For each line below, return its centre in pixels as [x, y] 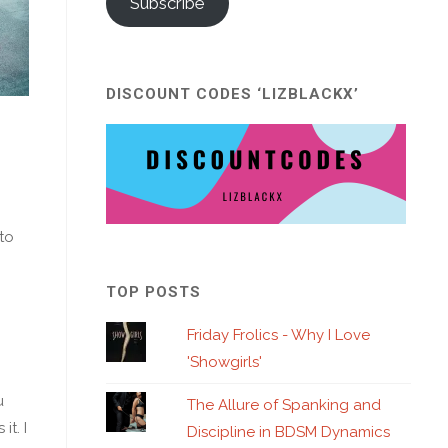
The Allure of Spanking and [284, 404]
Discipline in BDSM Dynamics [289, 431]
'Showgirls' [225, 361]
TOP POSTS [153, 291]
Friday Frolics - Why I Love [279, 334]
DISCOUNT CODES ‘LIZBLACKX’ [232, 94]
